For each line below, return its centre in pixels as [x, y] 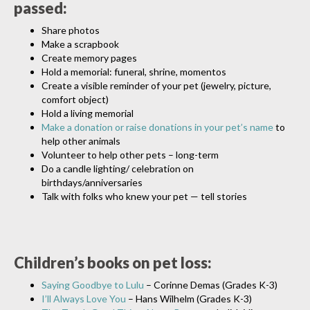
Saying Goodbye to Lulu [93, 284]
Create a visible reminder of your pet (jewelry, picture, [156, 85]
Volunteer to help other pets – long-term [130, 154]
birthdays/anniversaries [92, 182]
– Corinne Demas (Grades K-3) [211, 284]
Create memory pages [89, 57]
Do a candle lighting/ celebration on [118, 168]
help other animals [81, 140]
